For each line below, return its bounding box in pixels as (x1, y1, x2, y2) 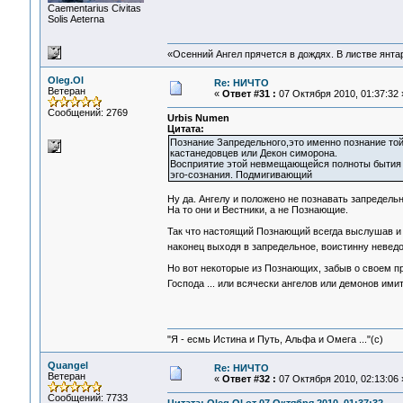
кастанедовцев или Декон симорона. (169, 148, 337, 159)
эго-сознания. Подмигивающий (169, 169, 312, 181)
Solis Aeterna (47, 13, 104, 24)
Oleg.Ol (47, 75, 84, 85)
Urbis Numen (166, 112, 229, 124)
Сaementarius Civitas (47, 3, 141, 13)
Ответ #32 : (221, 373, 276, 384)
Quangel (47, 360, 88, 371)
